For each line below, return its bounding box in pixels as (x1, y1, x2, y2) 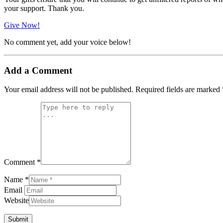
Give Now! (4, 20, 40, 29)
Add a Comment (4, 65, 72, 76)
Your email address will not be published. (4, 85, 133, 94)
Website (4, 196, 29, 205)
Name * (4, 175, 29, 184)
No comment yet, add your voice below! (4, 37, 131, 46)
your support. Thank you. (4, 3, 84, 12)
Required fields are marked (135, 85, 222, 94)
